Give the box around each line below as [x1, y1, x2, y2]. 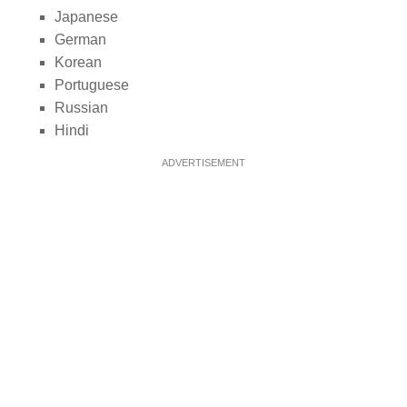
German [55, 31, 106, 47]
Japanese [55, 8, 118, 25]
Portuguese [55, 76, 129, 93]
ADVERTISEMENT [162, 156, 245, 168]
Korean [55, 54, 102, 70]
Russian [55, 99, 108, 115]
